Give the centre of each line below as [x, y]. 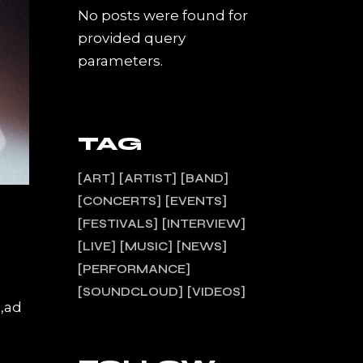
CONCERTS [120, 201]
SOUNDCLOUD [130, 292]
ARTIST [148, 178]
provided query [132, 38]
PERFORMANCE [134, 269]
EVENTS [196, 201]
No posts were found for [163, 15]
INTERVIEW [204, 224]
